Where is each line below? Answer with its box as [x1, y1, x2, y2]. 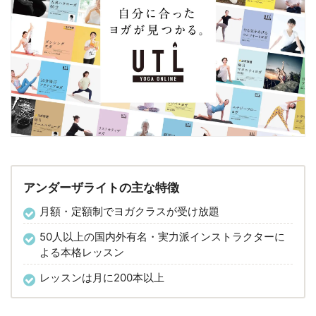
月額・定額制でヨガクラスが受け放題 [39, 204, 219, 218]
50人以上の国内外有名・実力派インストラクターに [39, 229, 285, 243]
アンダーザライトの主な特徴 [23, 180, 179, 195]
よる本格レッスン [39, 245, 124, 259]
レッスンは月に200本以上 [39, 270, 164, 284]
